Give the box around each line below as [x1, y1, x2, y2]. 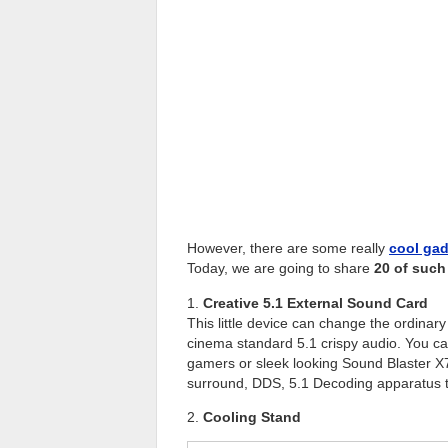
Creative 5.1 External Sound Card [203, 294, 428, 311]
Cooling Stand [203, 408, 301, 425]
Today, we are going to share [187, 260, 374, 277]
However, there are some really [187, 240, 389, 257]
